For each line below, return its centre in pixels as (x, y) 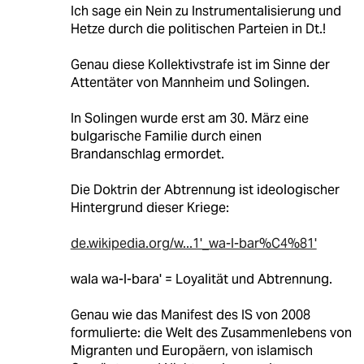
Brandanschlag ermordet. (147, 154)
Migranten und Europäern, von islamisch (191, 350)
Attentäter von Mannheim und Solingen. (190, 82)
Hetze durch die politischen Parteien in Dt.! (198, 28)
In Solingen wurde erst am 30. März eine (189, 118)
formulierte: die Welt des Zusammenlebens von (211, 332)
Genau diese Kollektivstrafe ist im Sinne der (200, 64)
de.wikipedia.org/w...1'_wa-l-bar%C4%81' (193, 243)
